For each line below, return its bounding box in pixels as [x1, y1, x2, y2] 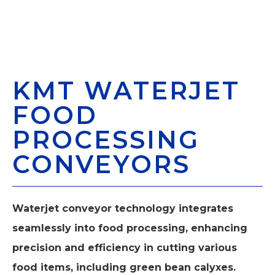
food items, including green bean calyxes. [12, 261, 236, 273]
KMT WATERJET [12, 75, 240, 106]
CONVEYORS [12, 149, 190, 179]
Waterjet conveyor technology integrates [12, 202, 233, 214]
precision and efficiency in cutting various [12, 241, 237, 254]
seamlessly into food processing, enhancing [12, 222, 247, 234]
